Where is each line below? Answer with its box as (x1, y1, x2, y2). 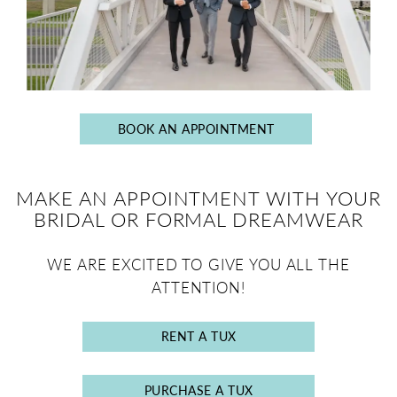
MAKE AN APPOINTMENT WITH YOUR (15, 183, 382, 211)
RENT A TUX (160, 327, 237, 346)
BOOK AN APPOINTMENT (117, 119, 275, 137)
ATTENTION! (152, 276, 245, 298)
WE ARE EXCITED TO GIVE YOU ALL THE (47, 253, 350, 275)
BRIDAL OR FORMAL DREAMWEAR (33, 205, 364, 232)
